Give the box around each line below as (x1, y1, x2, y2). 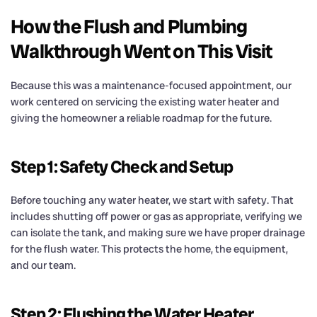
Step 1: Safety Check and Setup (11, 155, 234, 178)
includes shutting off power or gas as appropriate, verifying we (11, 209, 302, 224)
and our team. (11, 258, 76, 272)
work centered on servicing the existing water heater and (11, 94, 279, 109)
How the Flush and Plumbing (11, 13, 248, 39)
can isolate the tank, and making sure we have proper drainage (11, 225, 305, 240)
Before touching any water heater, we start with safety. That (11, 192, 294, 207)
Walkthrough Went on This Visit (11, 38, 272, 64)
